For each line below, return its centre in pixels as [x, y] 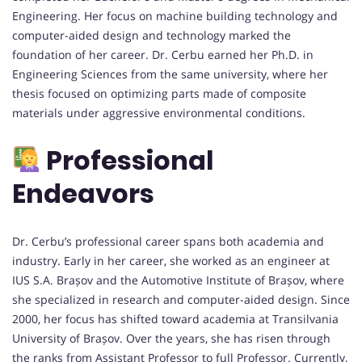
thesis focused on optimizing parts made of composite [159, 93]
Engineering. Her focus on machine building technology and [175, 15]
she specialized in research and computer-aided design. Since [181, 299]
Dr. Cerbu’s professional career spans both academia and [168, 241]
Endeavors [83, 194]
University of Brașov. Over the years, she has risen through [171, 338]
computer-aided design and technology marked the [152, 35]
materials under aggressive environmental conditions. [159, 112]
